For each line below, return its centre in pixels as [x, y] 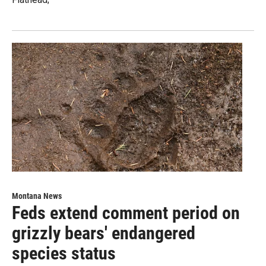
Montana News [37, 196]
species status [64, 253]
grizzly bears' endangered [104, 233]
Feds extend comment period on [126, 213]
